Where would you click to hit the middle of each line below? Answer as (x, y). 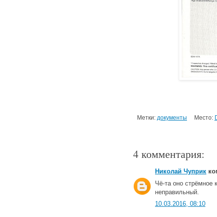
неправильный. (177, 192)
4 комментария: (169, 154)
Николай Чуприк (181, 171)
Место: (204, 118)
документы (172, 118)
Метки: (147, 118)
